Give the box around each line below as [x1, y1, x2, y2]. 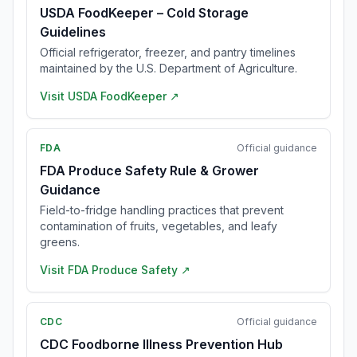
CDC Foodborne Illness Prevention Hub [40, 336, 283, 352]
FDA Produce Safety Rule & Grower [40, 163, 259, 178]
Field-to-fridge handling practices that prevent [40, 203, 284, 217]
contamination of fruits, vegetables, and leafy [40, 219, 277, 233]
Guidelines [40, 24, 106, 40]
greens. [40, 235, 80, 249]
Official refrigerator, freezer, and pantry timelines [40, 45, 296, 59]
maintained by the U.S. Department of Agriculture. [40, 61, 297, 75]
